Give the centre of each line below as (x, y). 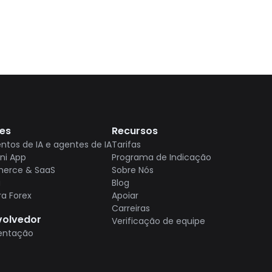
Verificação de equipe (158, 221)
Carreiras (131, 208)
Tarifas (126, 144)
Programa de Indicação (161, 157)
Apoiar (125, 195)
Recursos (135, 131)
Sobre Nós (133, 170)
